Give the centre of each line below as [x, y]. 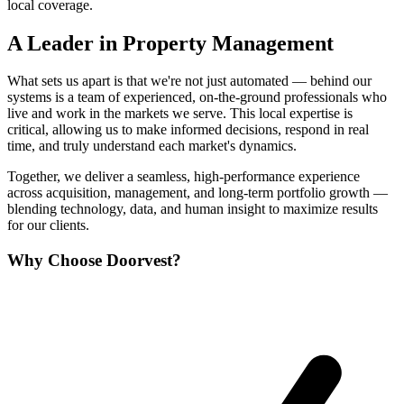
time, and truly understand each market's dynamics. [152, 146]
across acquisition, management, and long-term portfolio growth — [197, 193]
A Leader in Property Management [170, 43]
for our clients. [48, 225]
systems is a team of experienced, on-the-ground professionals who [197, 97]
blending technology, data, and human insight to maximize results [193, 209]
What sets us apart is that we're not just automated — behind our [189, 81]
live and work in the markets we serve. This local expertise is [180, 114]
